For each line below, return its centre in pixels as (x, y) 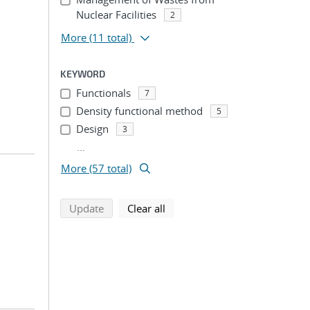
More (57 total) (96, 168)
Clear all (146, 208)
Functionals (103, 93)
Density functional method (139, 111)
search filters (195, 208)
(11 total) (110, 37)
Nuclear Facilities (116, 15)
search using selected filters (168, 208)
